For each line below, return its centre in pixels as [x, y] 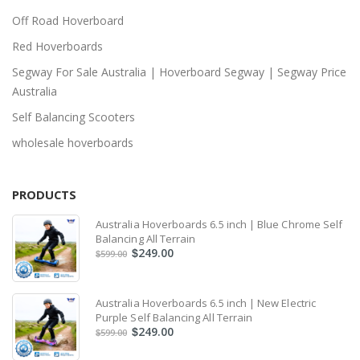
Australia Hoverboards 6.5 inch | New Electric [206, 303]
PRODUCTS [44, 195]
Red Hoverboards [57, 46]
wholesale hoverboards [73, 142]
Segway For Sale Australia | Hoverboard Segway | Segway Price [179, 72]
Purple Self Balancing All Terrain [174, 318]
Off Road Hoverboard [68, 20]
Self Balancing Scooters [74, 117]
